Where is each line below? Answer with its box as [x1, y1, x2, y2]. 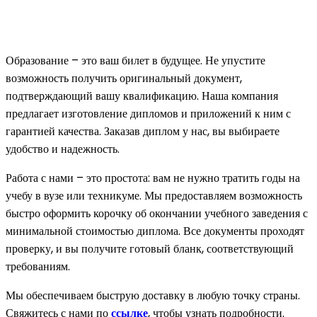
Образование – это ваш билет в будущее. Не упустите [6, 52, 265, 69]
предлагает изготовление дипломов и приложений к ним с [6, 105, 291, 122]
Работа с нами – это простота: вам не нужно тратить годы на [6, 169, 300, 186]
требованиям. [6, 258, 70, 275]
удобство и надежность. [6, 140, 120, 157]
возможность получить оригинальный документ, [6, 69, 242, 86]
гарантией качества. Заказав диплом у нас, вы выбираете [6, 122, 279, 139]
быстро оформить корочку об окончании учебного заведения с [6, 204, 308, 221]
